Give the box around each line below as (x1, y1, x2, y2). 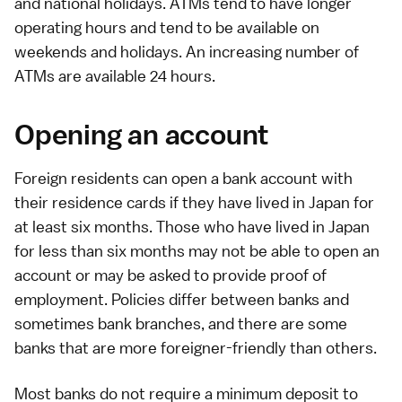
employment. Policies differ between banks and (14, 289, 349, 310)
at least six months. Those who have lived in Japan (14, 216, 370, 238)
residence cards (52, 192, 166, 214)
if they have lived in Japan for (166, 192, 374, 214)
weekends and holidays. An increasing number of (14, 41, 359, 62)
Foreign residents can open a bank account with (14, 168, 353, 189)
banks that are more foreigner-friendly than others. (14, 337, 377, 359)
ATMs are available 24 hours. (14, 66, 215, 86)
